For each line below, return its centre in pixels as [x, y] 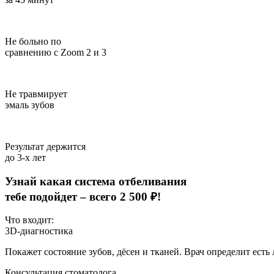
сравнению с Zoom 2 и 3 [56, 52]
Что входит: [29, 220]
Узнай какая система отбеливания [96, 181]
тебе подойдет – [47, 196]
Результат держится [45, 146]
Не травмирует [36, 94]
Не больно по [33, 41]
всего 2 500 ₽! [125, 196]
